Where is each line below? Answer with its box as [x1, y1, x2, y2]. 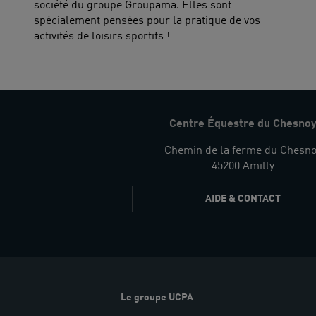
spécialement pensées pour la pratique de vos [34, 16, 260, 28]
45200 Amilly [211, 160, 274, 172]
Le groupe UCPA [120, 292, 193, 303]
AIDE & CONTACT [205, 193, 281, 204]
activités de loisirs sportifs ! [34, 31, 170, 43]
